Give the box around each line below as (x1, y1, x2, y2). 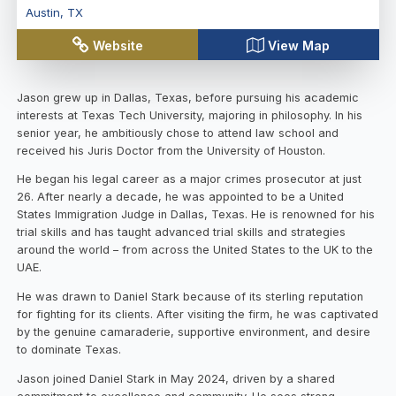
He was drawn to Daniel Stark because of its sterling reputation (17, 290, 364, 304)
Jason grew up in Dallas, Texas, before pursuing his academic (17, 90, 360, 104)
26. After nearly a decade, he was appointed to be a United (17, 190, 345, 204)
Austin (25, 5, 60, 20)
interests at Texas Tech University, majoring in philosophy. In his (17, 108, 363, 122)
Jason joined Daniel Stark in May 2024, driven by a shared (17, 372, 336, 386)
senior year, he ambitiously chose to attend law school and (17, 126, 339, 140)
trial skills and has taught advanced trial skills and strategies (17, 225, 346, 240)
